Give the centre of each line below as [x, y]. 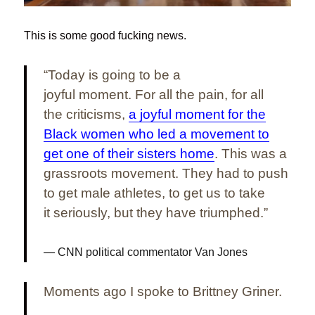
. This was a [251, 153]
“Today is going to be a [112, 75]
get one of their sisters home [129, 153]
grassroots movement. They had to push [166, 173]
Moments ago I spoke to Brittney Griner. [163, 291]
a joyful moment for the [198, 114]
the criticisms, [86, 114]
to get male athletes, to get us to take [155, 193]
